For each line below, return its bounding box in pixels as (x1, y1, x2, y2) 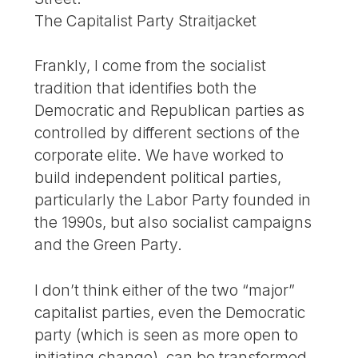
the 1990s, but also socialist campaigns (34, 213, 312, 233)
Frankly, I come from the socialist (34, 56, 267, 76)
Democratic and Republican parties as (34, 101, 305, 121)
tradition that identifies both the (34, 78, 257, 98)
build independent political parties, (34, 168, 282, 188)
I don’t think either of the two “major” (34, 280, 296, 300)
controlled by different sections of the (34, 123, 300, 143)
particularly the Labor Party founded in (34, 190, 312, 210)
